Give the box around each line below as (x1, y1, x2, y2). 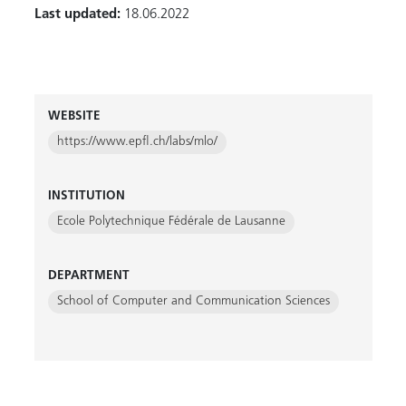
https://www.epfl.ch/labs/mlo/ (56, 136, 217, 148)
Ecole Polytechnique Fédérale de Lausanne (56, 216, 285, 227)
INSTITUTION (47, 190, 125, 202)
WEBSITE (47, 111, 101, 122)
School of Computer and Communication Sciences (56, 295, 330, 307)
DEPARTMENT (47, 270, 130, 282)
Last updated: (34, 8, 121, 22)
